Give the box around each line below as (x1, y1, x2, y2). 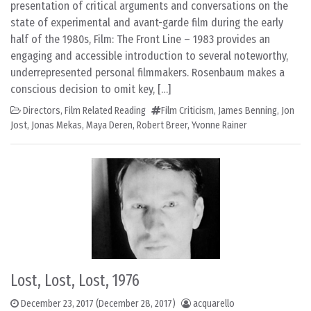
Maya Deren (86, 119, 133, 131)
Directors (23, 105, 60, 117)
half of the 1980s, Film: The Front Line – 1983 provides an (10, 33, 270, 46)
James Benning (218, 105, 277, 117)
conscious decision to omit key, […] (10, 83, 171, 96)
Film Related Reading (65, 105, 146, 117)
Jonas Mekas (31, 119, 82, 131)
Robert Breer (137, 119, 187, 131)
